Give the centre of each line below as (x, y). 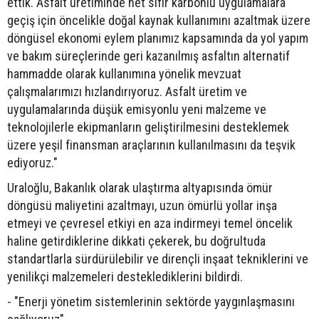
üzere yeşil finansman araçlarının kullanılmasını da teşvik (151, 145)
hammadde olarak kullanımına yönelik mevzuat (124, 73)
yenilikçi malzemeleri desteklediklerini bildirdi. (125, 276)
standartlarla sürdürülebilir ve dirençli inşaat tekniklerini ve (158, 258)
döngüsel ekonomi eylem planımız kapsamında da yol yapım (158, 38)
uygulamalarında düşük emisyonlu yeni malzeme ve (137, 109)
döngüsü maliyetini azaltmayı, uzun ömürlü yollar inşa (142, 205)
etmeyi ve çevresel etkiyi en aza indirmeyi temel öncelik (150, 223)
